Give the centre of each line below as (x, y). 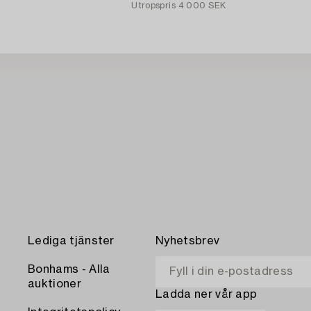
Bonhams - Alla (69, 270)
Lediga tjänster (71, 241)
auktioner (54, 284)
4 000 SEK (202, 6)
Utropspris (153, 6)
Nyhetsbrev (188, 241)
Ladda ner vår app (207, 295)
